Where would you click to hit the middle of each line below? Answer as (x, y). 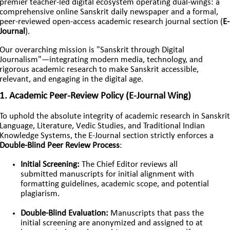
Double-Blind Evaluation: (65, 213)
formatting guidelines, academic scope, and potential (115, 184)
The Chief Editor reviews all (129, 165)
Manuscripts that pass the (156, 213)
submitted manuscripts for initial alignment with (108, 175)
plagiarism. (40, 194)
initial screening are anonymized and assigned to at (112, 223)
